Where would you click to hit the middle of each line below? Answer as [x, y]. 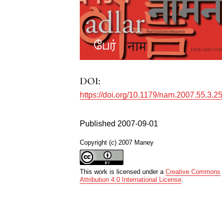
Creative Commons [193, 172]
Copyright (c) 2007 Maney [117, 143]
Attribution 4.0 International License [131, 180]
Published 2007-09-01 [119, 124]
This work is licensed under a [123, 172]
